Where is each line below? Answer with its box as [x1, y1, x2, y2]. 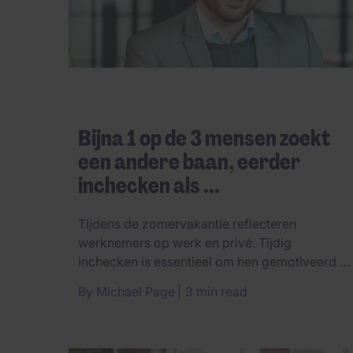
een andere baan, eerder [78, 147, 300, 177]
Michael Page [96, 284, 175, 300]
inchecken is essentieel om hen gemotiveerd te [78, 254, 351, 270]
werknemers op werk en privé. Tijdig [78, 235, 292, 251]
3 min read [185, 284, 247, 300]
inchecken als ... [78, 171, 220, 201]
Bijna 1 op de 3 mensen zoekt [78, 124, 330, 154]
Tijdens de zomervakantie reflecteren [78, 216, 296, 232]
